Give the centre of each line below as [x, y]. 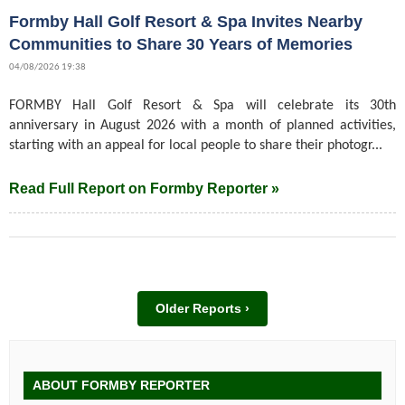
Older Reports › [202, 309]
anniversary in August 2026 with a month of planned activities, [202, 126]
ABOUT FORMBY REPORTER [121, 386]
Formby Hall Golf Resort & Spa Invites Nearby [186, 22]
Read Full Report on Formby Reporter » [144, 189]
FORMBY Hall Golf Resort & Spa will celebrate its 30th [202, 106]
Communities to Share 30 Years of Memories [181, 45]
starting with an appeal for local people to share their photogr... [196, 146]
